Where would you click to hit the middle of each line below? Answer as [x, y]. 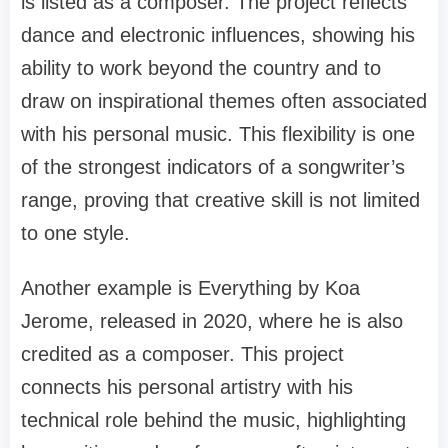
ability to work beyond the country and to [201, 67]
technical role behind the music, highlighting [213, 419]
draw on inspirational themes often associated [224, 100]
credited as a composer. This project [182, 353]
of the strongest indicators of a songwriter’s [213, 166]
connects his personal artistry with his [187, 386]
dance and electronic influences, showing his [218, 34]
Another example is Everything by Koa [190, 287]
